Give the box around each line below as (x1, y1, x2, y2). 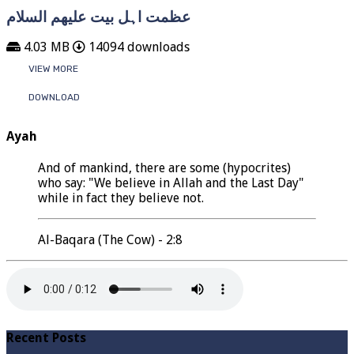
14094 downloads (85, 40, 190, 55)
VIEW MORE (28, 63, 78, 75)
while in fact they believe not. (38, 190, 204, 205)
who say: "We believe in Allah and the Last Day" (38, 175, 303, 190)
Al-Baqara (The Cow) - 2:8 (38, 232, 183, 247)
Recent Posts (6, 330, 86, 346)
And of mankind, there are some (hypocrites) (38, 160, 291, 175)
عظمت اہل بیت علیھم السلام (6, 8, 190, 25)
